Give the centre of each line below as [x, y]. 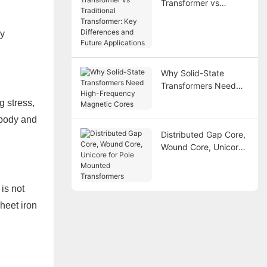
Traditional [181, 15]
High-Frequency [192, 98]
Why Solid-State [192, 73]
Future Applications [198, 52]
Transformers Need [198, 85]
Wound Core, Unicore [202, 147]
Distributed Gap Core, [203, 134]
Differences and [192, 40]
